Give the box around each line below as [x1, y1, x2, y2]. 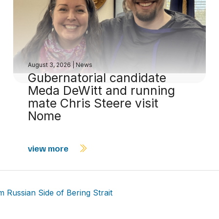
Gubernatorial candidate [27, 70, 166, 85]
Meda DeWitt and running [27, 83, 175, 98]
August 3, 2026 [27, 61, 72, 68]
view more [27, 143, 70, 153]
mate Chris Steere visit [27, 96, 158, 110]
